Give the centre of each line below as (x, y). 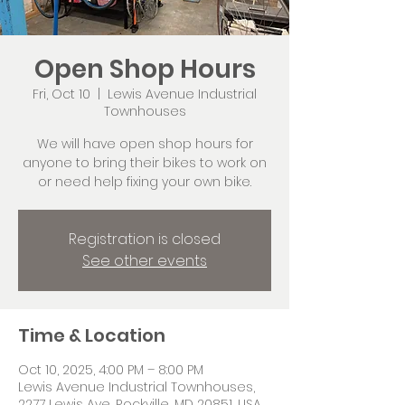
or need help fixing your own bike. (145, 182)
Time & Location (92, 335)
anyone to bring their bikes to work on (145, 163)
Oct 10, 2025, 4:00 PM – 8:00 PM (111, 370)
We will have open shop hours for (145, 144)
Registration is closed (145, 239)
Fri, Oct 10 (61, 94)
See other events (145, 261)
